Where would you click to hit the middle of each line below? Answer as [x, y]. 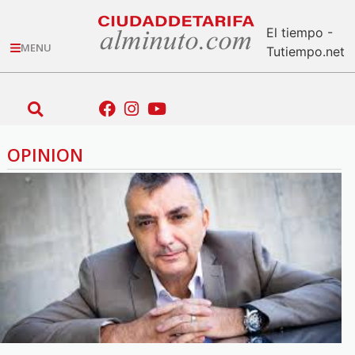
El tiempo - [299, 32]
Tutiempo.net [305, 51]
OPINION [45, 154]
